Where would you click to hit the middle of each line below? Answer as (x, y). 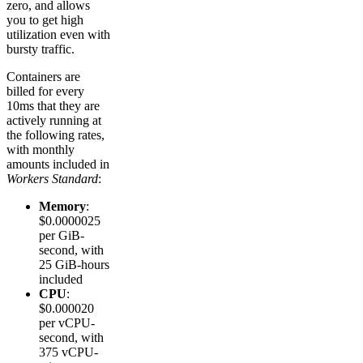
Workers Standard (52, 179)
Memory (62, 207)
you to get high (45, 20)
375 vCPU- (68, 352)
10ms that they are (53, 106)
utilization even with (58, 35)
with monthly (41, 150)
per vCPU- (67, 323)
